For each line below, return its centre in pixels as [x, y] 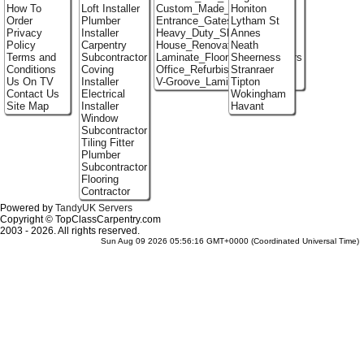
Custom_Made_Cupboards [218, 9]
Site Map [27, 106]
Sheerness [256, 58]
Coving [97, 70]
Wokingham [258, 94]
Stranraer [252, 70]
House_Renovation [200, 45]
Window [99, 119]
